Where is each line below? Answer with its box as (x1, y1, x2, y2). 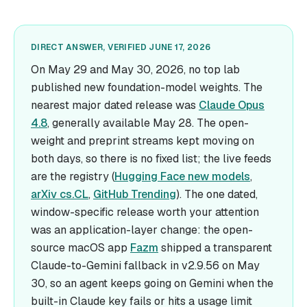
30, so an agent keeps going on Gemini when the (31, 276, 273, 291)
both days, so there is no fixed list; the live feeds (31, 151, 271, 166)
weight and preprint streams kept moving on (31, 134, 254, 148)
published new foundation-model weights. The (31, 80, 262, 95)
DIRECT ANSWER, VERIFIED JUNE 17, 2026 (31, 42, 211, 53)
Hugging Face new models (114, 169, 250, 184)
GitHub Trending (93, 187, 176, 201)
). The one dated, (176, 187, 258, 201)
